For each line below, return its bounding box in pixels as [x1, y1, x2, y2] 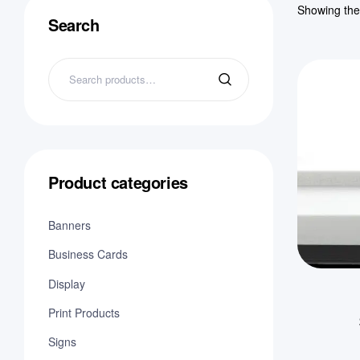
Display [48, 275, 85, 292]
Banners [48, 217, 91, 233]
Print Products [48, 304, 120, 321]
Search [48, 13, 100, 36]
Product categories [48, 170, 188, 194]
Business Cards [48, 246, 128, 263]
